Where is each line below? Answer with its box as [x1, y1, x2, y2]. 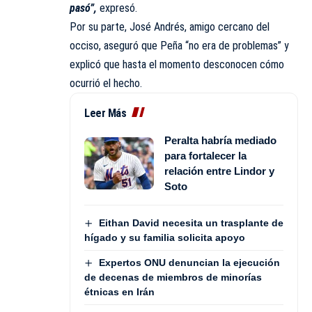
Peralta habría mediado [164, 134, 276, 146]
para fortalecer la [164, 149, 247, 162]
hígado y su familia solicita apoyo [84, 232, 245, 244]
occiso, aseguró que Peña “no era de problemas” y [70, 38, 289, 52]
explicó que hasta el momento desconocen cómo [70, 57, 284, 71]
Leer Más [84, 106, 126, 120]
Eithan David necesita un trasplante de [98, 217, 283, 228]
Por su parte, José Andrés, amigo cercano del [70, 19, 270, 33]
